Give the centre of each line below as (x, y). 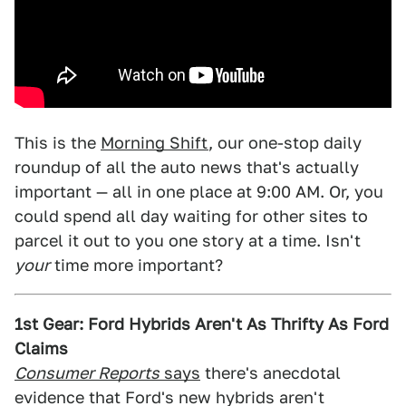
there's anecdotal (271, 373)
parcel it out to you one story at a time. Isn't (188, 241)
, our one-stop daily (285, 143)
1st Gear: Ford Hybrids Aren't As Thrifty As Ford (202, 324)
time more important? (136, 265)
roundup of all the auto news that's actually (187, 167)
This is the (58, 143)
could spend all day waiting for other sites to (191, 216)
